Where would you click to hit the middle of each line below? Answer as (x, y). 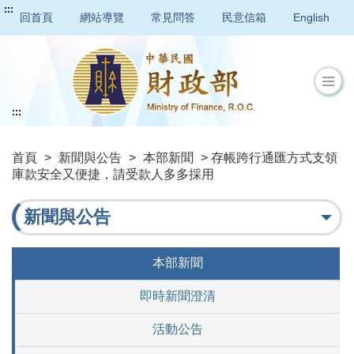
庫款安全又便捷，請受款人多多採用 (113, 175)
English (311, 17)
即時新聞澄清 (177, 296)
